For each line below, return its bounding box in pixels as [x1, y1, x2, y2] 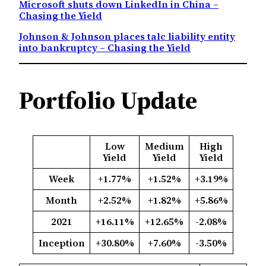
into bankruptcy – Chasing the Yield [19, 41, 191, 55]
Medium [144, 140, 184, 153]
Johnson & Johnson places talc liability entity [19, 30, 235, 43]
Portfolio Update [19, 83, 197, 118]
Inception [38, 236, 85, 250]
